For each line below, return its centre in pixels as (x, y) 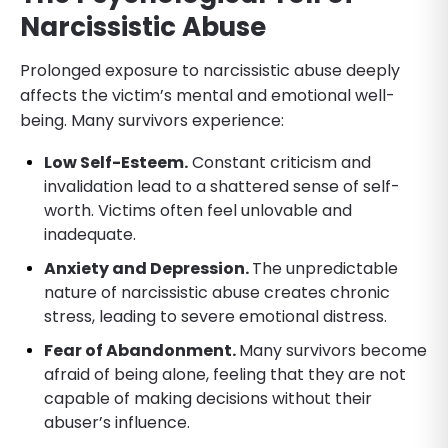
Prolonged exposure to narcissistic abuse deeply (210, 70)
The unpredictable (325, 268)
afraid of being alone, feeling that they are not (225, 374)
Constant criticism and (279, 162)
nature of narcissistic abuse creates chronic (217, 292)
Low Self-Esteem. (116, 162)
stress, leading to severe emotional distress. (215, 316)
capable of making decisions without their (208, 398)
